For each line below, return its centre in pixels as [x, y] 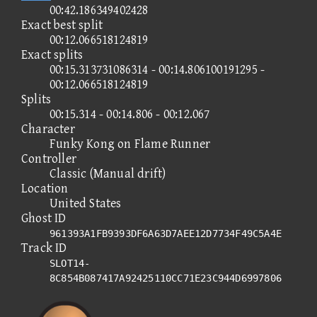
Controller [49, 158]
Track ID [44, 248]
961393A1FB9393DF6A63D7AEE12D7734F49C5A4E [166, 233]
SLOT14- [70, 263]
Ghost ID [44, 218]
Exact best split [62, 25]
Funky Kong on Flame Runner [130, 144]
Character [48, 129]
